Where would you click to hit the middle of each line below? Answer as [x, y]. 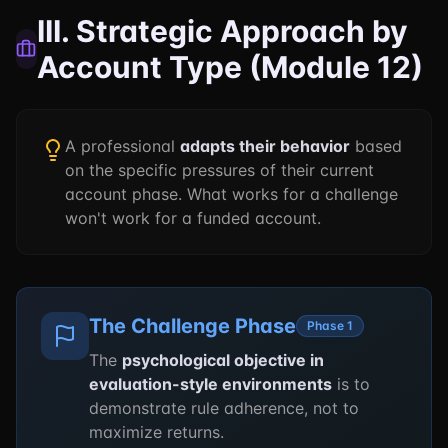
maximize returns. [156, 432]
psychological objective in [223, 360]
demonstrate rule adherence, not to [224, 408]
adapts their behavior [265, 146]
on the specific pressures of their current [219, 170]
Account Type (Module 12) [229, 67]
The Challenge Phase [192, 326]
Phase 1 [330, 325]
